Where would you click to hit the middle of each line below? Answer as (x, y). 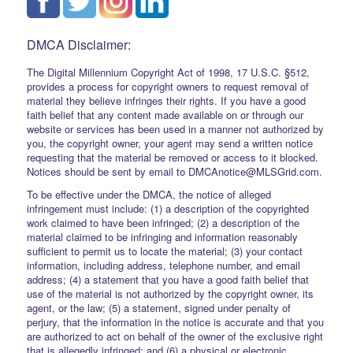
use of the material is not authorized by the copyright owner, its (170, 294)
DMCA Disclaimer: (78, 44)
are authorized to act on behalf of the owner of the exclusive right (175, 336)
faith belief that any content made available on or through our (165, 115)
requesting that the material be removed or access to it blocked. (172, 158)
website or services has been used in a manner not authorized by (175, 129)
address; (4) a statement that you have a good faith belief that (167, 280)
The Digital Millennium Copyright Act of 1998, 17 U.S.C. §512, (168, 72)
